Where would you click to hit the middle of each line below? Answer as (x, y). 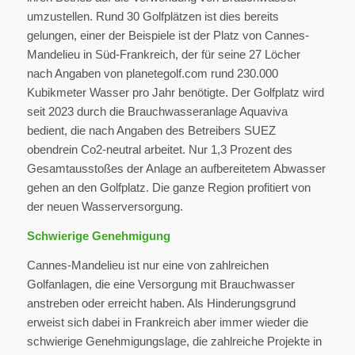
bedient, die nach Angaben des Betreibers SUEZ (151, 131)
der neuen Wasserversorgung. (105, 207)
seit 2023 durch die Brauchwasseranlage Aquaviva (157, 112)
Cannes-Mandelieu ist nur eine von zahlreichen (147, 265)
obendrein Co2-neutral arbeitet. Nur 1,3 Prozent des (159, 150)
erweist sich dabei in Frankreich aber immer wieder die (167, 322)
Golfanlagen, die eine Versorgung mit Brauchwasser (160, 284)
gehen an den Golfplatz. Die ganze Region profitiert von (168, 188)
